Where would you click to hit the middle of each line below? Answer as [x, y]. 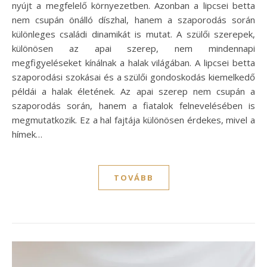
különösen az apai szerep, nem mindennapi [133, 48]
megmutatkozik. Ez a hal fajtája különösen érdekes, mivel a [133, 119]
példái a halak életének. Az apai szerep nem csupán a [133, 91]
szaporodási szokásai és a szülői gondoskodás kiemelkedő [133, 77]
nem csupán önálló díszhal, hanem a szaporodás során [133, 19]
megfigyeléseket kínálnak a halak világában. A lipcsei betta [133, 62]
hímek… [27, 134]
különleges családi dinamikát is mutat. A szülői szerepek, [133, 34]
